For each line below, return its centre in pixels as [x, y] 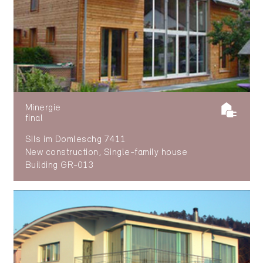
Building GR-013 [59, 165]
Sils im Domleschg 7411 [75, 139]
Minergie [43, 108]
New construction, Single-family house [106, 152]
